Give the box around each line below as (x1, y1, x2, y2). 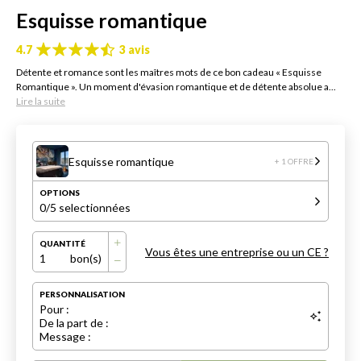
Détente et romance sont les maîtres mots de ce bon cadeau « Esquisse (16, 66, 322, 79)
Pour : (39, 302, 69, 317)
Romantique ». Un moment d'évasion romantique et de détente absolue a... (16, 81, 336, 93)
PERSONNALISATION (39, 289, 125, 300)
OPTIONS (39, 188, 80, 198)
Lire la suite (16, 95, 65, 108)
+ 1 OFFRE (275, 156, 313, 167)
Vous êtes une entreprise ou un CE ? (145, 245, 329, 259)
